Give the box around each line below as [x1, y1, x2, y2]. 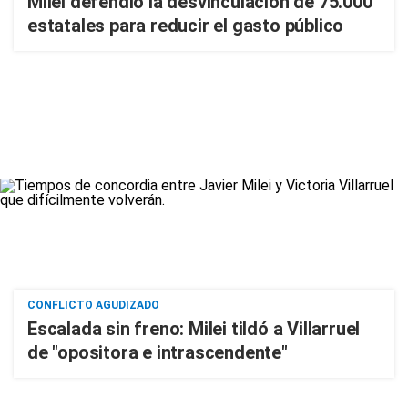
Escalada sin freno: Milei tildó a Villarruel [27, 318, 361, 340]
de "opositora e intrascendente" [27, 342, 288, 363]
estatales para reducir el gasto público [27, 15, 344, 36]
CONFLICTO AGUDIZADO [27, 299, 159, 311]
